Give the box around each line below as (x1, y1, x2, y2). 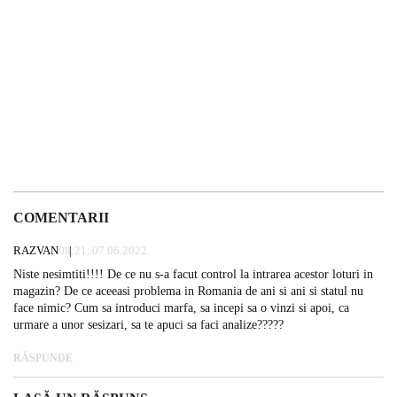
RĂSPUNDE (13, 351, 73, 364)
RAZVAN (13, 243, 58, 257)
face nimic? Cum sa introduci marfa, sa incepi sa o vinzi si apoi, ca (13, 300, 349, 315)
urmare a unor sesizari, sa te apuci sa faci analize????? (13, 317, 284, 331)
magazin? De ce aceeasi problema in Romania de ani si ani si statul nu (13, 284, 363, 298)
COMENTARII (13, 209, 109, 225)
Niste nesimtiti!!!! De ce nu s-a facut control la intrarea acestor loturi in (13, 267, 373, 281)
